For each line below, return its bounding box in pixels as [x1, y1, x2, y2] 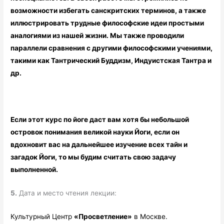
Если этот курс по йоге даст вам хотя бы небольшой [10, 115, 189, 124]
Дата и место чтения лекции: [17, 189, 117, 197]
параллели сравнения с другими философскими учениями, [10, 43, 213, 52]
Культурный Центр [10, 212, 74, 220]
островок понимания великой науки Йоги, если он [10, 128, 180, 136]
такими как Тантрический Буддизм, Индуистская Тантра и [10, 56, 212, 64]
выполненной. [10, 165, 58, 174]
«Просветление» [74, 212, 132, 220]
